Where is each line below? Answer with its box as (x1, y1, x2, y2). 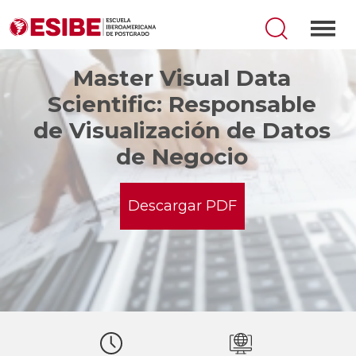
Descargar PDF (127, 197, 237, 215)
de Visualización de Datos (33, 117, 331, 144)
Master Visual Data (73, 64, 291, 91)
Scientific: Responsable (48, 91, 316, 118)
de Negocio (116, 143, 248, 170)
